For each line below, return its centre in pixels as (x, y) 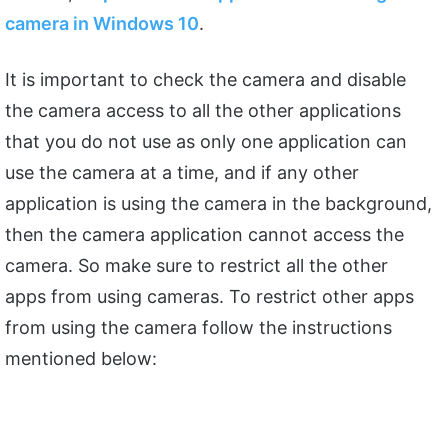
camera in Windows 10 (102, 24)
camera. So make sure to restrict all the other (196, 266)
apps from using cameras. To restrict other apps (209, 297)
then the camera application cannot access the (204, 235)
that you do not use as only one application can (206, 142)
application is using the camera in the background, (218, 204)
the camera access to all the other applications (203, 111)
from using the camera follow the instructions (198, 328)
